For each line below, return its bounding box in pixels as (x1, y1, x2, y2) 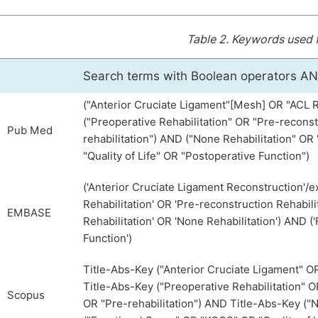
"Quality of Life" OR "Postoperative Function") (83, 150, 309, 163)
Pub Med (7, 124, 53, 137)
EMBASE (7, 207, 51, 219)
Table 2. (187, 33, 231, 46)
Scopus (7, 289, 45, 302)
